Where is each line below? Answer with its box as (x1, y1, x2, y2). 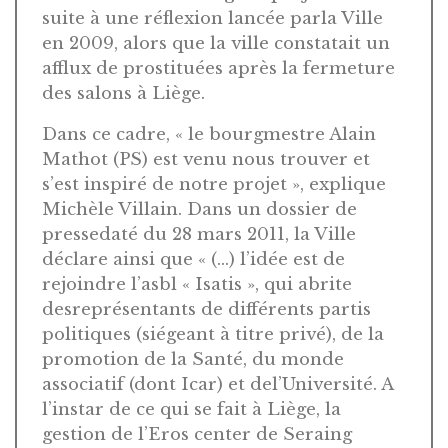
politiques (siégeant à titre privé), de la (42, 323, 384, 345)
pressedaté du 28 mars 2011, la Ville (42, 223, 356, 245)
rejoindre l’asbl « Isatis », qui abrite (42, 273, 352, 295)
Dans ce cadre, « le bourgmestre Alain (42, 123, 376, 145)
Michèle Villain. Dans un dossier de (42, 198, 357, 220)
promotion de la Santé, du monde (42, 348, 344, 370)
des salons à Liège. (42, 82, 205, 104)
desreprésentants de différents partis (42, 298, 371, 320)
